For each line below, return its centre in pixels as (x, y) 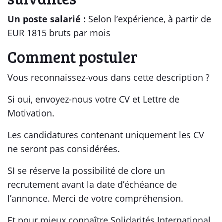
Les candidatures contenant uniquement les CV (106, 135)
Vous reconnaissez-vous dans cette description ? (109, 77)
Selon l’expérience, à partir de (150, 19)
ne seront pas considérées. (64, 149)
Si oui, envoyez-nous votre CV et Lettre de (93, 99)
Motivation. (31, 113)
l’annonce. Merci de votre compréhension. (95, 198)
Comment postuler (73, 57)
